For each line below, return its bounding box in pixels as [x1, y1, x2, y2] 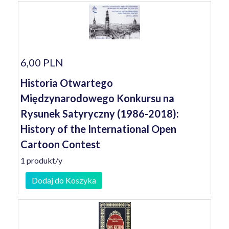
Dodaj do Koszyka [32, 175, 96, 185]
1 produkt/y [20, 155, 62, 165]
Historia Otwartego [20, 77, 113, 89]
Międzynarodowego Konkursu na [20, 92, 174, 104]
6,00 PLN [20, 56, 63, 68]
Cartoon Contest [20, 138, 100, 150]
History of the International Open [20, 123, 176, 135]
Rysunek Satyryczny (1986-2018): [20, 107, 179, 120]
